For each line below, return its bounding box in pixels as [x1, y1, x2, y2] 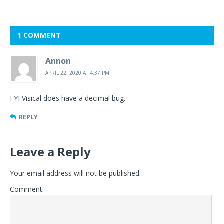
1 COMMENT [17, 30, 61, 40]
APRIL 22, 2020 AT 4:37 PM [45, 69, 109, 76]
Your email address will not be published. [10, 168, 141, 178]
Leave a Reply [10, 143, 91, 160]
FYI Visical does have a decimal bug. [10, 93, 125, 103]
